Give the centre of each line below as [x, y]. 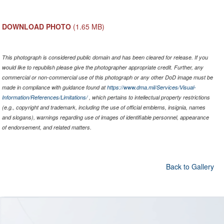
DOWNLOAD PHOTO [36, 27]
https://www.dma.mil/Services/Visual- [151, 87]
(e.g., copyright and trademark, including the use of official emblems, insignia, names [103, 107]
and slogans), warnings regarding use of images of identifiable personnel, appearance [105, 117]
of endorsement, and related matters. [46, 127]
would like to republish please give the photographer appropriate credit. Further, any [102, 67]
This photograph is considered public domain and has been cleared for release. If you [105, 57]
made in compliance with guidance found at [54, 87]
